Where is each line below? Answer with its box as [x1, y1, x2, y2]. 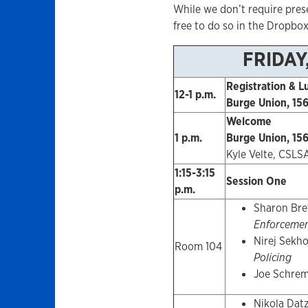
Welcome [225, 114, 272, 129]
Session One [225, 174, 287, 189]
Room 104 [174, 239, 222, 254]
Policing [253, 250, 291, 265]
